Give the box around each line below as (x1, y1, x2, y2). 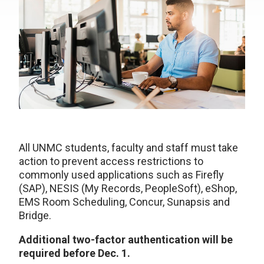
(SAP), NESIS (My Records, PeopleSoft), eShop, (19, 182, 237, 195)
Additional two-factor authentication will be (19, 233, 233, 246)
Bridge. (19, 209, 51, 222)
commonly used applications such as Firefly (19, 169, 224, 181)
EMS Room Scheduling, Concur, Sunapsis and (19, 196, 230, 209)
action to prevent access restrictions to (19, 155, 203, 168)
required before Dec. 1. (19, 247, 130, 260)
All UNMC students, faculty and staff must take (19, 141, 238, 154)
